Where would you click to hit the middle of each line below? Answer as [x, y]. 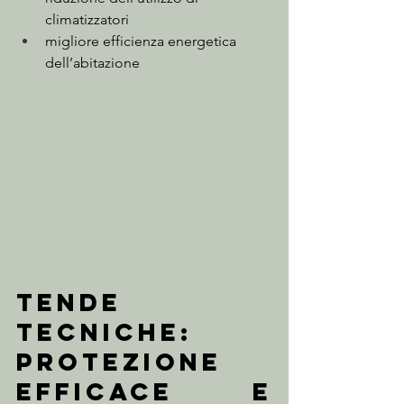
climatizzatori [87, 19]
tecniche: [105, 332]
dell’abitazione [92, 63]
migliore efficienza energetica [142, 41]
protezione [119, 362]
